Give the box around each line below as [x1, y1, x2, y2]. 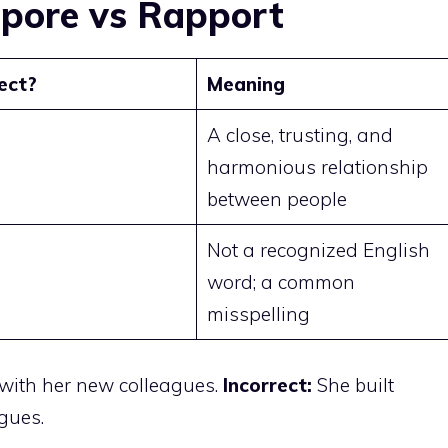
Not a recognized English [206, 238, 430, 263]
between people [206, 187, 347, 212]
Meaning [206, 72, 285, 97]
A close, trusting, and [206, 123, 393, 148]
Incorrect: [223, 372, 312, 397]
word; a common [206, 270, 355, 295]
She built [312, 372, 394, 397]
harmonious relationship [206, 155, 428, 180]
